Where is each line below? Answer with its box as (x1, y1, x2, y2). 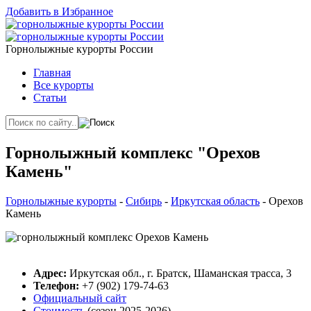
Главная (33, 67, 71, 78)
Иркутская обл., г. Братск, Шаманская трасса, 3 (67, 267, 292, 279)
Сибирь (126, 194, 162, 207)
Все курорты (33, 79, 94, 91)
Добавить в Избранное (6, 6, 113, 17)
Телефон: (33, 279, 79, 292)
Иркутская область (171, 194, 260, 207)
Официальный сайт (33, 292, 126, 304)
